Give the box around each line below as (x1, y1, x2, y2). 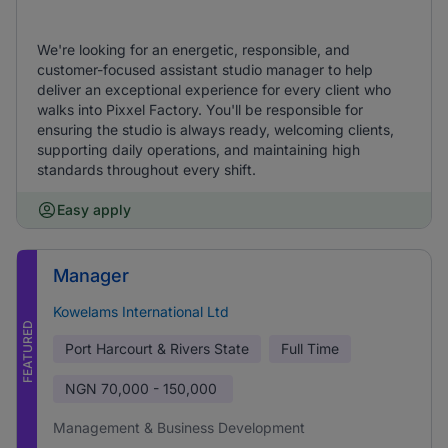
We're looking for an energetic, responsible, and (37, 41, 350, 58)
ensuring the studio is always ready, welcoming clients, (37, 121, 394, 138)
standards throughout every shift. (37, 161, 256, 178)
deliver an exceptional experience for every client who (37, 81, 391, 98)
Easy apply (57, 201, 131, 218)
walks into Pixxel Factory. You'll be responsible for (37, 101, 363, 118)
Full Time (281, 340, 339, 357)
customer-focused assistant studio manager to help (37, 61, 373, 78)
